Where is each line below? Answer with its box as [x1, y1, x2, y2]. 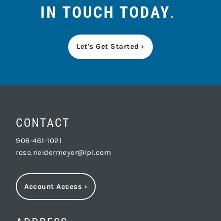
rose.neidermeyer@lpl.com [16, 148, 111, 157]
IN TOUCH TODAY [40, 3, 170, 22]
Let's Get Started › [76, 42, 145, 51]
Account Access [24, 182, 82, 191]
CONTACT [16, 115, 71, 130]
